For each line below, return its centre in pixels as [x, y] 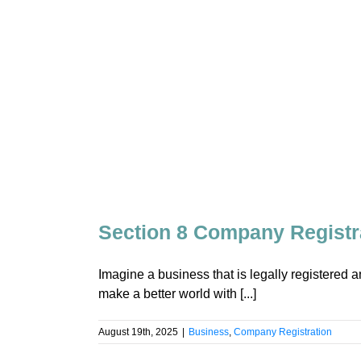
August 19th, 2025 [138, 332]
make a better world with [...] [177, 293]
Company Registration [283, 332]
